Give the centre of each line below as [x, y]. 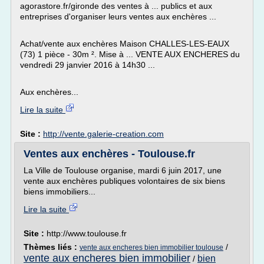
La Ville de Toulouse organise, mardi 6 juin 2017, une [123, 170]
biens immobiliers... [60, 192]
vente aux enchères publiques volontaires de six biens [124, 181]
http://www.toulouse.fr [87, 233]
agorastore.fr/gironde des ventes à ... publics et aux [116, 6]
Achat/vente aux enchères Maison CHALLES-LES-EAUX [125, 44]
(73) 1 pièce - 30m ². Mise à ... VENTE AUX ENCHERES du [130, 54]
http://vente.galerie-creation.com [103, 134]
